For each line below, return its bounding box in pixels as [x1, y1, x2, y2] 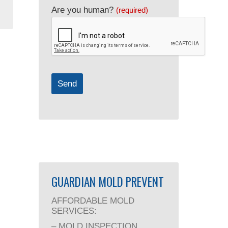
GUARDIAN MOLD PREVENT [51, 173, 164, 190]
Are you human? [51, 5, 113, 15]
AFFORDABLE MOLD [51, 196, 134, 206]
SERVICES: [51, 206, 97, 216]
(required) [116, 6, 148, 14]
